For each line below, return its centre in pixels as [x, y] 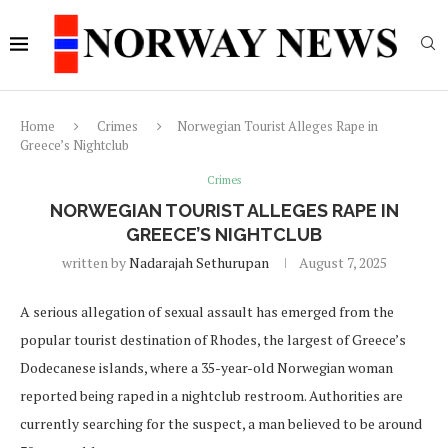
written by [95, 262]
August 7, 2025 [342, 262]
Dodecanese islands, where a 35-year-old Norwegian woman [206, 367]
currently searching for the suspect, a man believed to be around [221, 423]
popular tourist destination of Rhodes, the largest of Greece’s [213, 339]
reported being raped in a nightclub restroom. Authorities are [211, 395]
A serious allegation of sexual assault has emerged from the [207, 311]
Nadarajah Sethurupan [198, 262]
